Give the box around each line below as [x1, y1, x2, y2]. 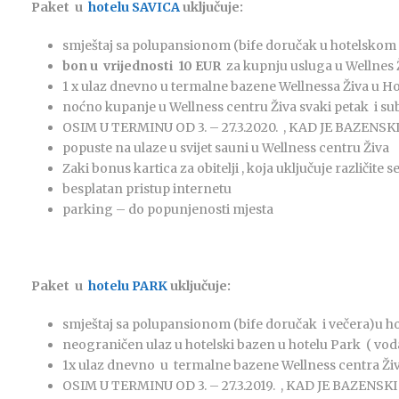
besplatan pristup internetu [62, 181, 232, 197]
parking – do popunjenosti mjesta [62, 201, 273, 217]
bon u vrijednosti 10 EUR [62, 58, 221, 74]
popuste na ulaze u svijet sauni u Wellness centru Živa [62, 140, 389, 156]
